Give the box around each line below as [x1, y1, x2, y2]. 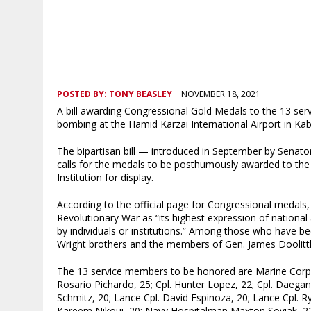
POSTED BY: [57, 87, 109, 100]
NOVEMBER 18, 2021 [181, 87, 260, 100]
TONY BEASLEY [109, 87, 172, 100]
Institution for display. [57, 170, 153, 184]
